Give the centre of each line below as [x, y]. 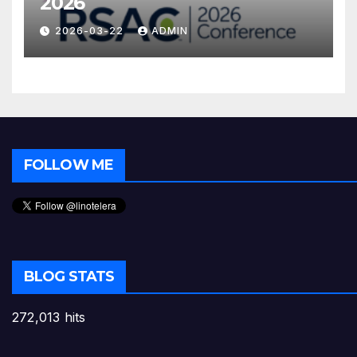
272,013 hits [49, 318]
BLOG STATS [69, 277]
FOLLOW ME [69, 165]
